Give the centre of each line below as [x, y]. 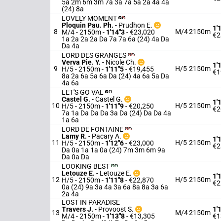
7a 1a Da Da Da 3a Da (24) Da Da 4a [116, 113]
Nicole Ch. [121, 62]
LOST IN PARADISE [91, 202]
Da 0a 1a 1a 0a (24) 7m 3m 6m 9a [113, 150]
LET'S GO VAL [83, 92]
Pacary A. [107, 136]
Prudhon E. [135, 25]
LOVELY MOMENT [90, 18]
